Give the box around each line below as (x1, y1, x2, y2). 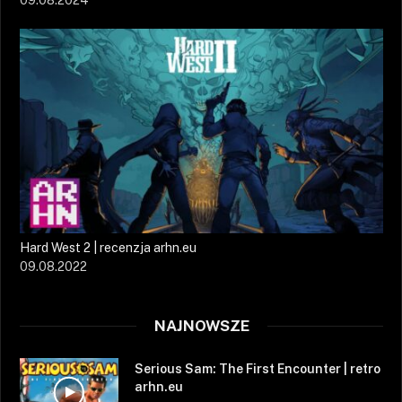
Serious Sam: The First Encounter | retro (135, 362, 380, 377)
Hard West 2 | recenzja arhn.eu (20, 240, 197, 256)
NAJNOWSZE (153, 317, 249, 336)
